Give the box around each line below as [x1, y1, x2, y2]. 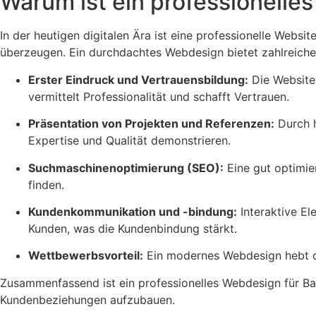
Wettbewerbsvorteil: [28, 248, 143, 263]
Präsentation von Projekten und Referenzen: [28, 116, 274, 131]
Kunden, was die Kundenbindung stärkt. [28, 221, 237, 236]
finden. [28, 177, 64, 192]
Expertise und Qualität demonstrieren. [28, 133, 231, 148]
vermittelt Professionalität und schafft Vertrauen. [28, 89, 289, 104]
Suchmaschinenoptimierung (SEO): [28, 160, 224, 175]
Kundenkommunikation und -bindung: [28, 204, 237, 219]
